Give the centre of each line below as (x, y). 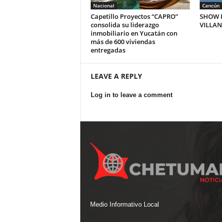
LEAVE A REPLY (116, 76)
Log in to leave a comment (131, 95)
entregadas (108, 50)
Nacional (104, 5)
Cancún (211, 5)
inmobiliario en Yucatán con (134, 33)
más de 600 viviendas (123, 42)
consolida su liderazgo (125, 25)
